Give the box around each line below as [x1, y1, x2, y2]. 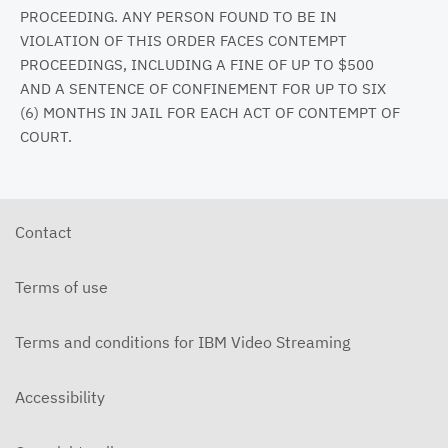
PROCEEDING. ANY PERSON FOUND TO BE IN [20, 6, 337, 26]
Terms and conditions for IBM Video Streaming [15, 331, 350, 352]
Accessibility [15, 386, 105, 407]
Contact [15, 221, 72, 242]
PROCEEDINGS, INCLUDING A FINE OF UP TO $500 [20, 54, 374, 74]
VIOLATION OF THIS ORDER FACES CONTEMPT [20, 30, 347, 50]
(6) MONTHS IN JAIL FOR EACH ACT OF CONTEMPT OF [20, 102, 400, 122]
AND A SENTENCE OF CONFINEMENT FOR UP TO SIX [20, 78, 386, 98]
